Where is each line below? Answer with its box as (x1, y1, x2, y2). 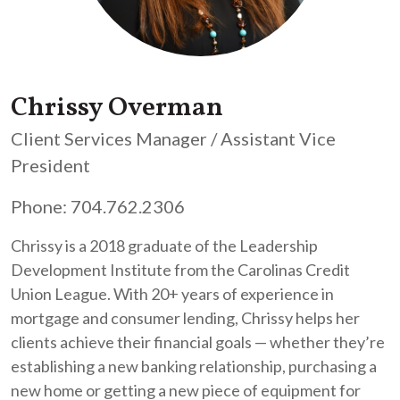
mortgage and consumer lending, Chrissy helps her (11, 307, 360, 328)
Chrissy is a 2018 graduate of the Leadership (11, 235, 318, 255)
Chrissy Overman (11, 88, 223, 127)
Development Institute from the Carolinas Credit (11, 259, 350, 279)
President (11, 154, 90, 176)
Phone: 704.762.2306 (11, 195, 185, 217)
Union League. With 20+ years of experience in (11, 283, 334, 304)
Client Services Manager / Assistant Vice (11, 127, 336, 149)
